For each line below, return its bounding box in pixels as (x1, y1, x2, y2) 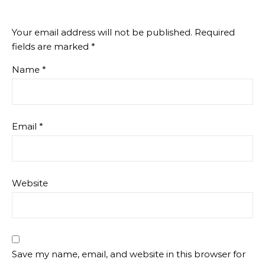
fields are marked (12, 41, 91, 52)
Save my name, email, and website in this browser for (12, 248, 245, 260)
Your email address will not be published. (12, 27, 192, 38)
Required (195, 27, 235, 38)
